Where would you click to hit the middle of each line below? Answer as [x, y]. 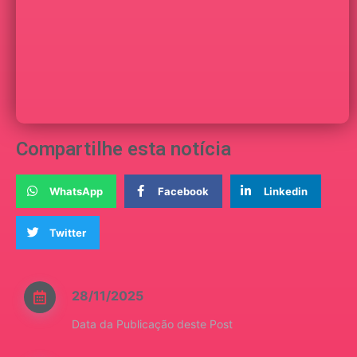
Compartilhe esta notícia [124, 149]
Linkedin [285, 191]
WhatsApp [76, 191]
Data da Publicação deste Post [152, 324]
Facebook [183, 191]
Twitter [68, 233]
